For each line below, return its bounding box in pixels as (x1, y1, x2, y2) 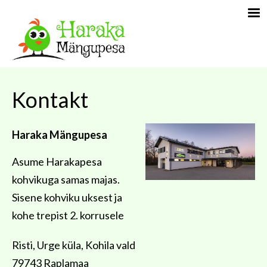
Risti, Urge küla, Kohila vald (12, 238, 137, 252)
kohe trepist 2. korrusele (12, 208, 124, 222)
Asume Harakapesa (12, 154, 102, 168)
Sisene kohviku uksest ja (12, 190, 122, 204)
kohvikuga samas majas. (12, 172, 120, 186)
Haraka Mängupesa (12, 128, 107, 141)
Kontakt (12, 86, 88, 113)
